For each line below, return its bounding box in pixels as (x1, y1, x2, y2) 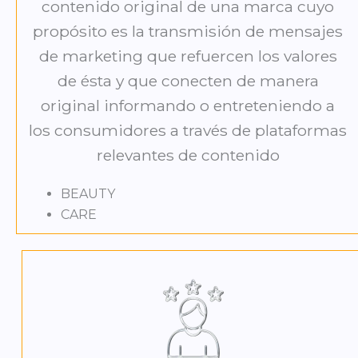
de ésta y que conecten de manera (57, 71, 319, 91)
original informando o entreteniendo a (41, 96, 336, 116)
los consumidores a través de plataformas (29, 121, 348, 141)
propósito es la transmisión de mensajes (33, 22, 344, 42)
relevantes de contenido (96, 145, 280, 165)
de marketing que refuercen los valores (38, 46, 337, 66)
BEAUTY (61, 186, 115, 202)
